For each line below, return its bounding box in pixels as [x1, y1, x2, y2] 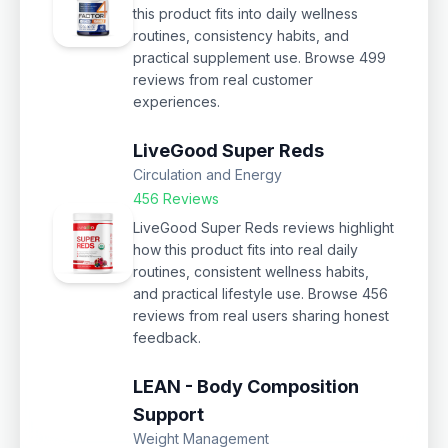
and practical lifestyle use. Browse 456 [133, 284, 388, 302]
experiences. [133, 92, 220, 110]
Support [133, 403, 204, 425]
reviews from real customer [133, 70, 313, 88]
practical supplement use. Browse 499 [133, 48, 386, 66]
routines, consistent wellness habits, [133, 262, 369, 280]
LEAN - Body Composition [133, 375, 359, 397]
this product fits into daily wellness [133, 4, 358, 22]
